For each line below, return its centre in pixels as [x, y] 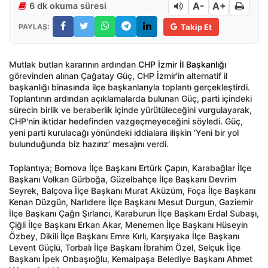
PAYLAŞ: [34, 26]
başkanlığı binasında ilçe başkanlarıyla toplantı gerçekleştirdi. [130, 87]
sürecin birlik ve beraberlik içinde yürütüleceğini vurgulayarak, [130, 110]
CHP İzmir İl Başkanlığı [182, 65]
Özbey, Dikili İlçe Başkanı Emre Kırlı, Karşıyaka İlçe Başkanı [124, 236]
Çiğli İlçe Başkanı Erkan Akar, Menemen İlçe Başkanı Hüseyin [128, 225]
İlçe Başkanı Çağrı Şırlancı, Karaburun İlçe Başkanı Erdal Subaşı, [134, 214]
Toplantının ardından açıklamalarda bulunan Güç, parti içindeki [130, 99]
